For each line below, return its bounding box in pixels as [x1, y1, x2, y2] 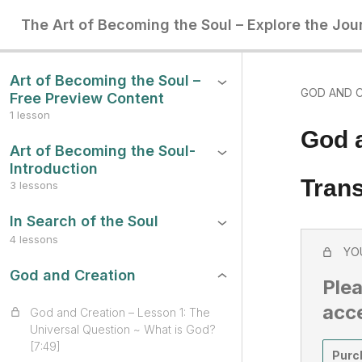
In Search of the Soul [10, 213, 158, 229]
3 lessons [10, 179, 58, 192]
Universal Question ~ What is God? [30, 322, 216, 336]
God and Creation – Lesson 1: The [30, 305, 210, 319]
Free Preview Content [10, 90, 164, 107]
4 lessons [10, 233, 58, 246]
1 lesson [10, 108, 50, 121]
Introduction [10, 160, 98, 177]
